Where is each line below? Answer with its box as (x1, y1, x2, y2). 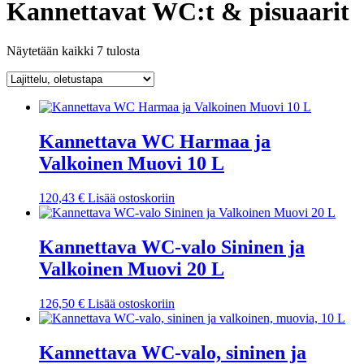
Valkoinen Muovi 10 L (39, 153, 224, 175)
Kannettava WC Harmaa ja (39, 131, 271, 153)
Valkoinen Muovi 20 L (39, 258, 224, 279)
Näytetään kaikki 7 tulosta (6, 44, 140, 58)
